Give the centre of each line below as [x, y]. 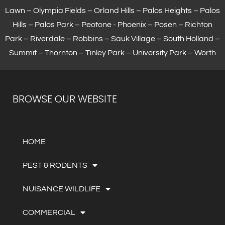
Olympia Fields [60, 10]
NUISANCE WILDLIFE [62, 189]
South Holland [188, 38]
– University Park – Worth [170, 52]
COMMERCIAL [49, 212]
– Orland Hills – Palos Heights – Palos [153, 10]
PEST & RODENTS [55, 165]
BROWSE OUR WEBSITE [65, 99]
